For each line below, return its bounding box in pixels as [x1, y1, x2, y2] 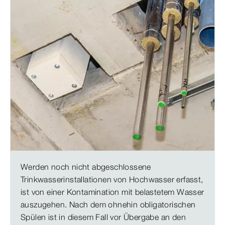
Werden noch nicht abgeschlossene [21, 162, 151, 172]
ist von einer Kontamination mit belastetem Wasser [21, 187, 204, 197]
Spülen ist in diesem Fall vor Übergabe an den [21, 212, 186, 222]
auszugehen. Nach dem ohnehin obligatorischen [21, 199, 196, 209]
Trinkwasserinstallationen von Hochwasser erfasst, [21, 174, 203, 184]
